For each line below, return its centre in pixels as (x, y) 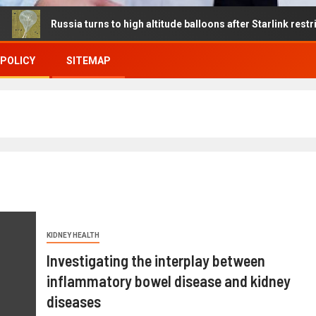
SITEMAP (89, 61)
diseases (73, 301)
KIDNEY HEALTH (73, 235)
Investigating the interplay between (156, 260)
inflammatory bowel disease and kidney (168, 280)
